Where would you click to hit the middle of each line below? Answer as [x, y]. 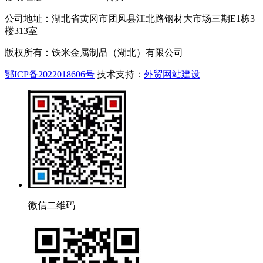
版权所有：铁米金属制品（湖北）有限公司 [94, 52]
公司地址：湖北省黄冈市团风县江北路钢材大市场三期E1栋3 [130, 18]
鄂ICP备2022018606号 [50, 74]
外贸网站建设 [172, 74]
